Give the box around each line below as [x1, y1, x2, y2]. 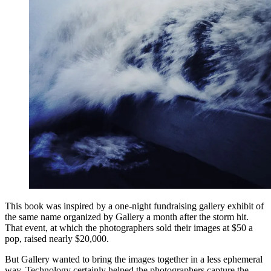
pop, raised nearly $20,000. [5, 233, 109, 244]
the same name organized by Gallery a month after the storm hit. [5, 212, 249, 223]
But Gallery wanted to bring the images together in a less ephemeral [5, 254, 263, 265]
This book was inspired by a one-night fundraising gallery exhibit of [5, 201, 264, 212]
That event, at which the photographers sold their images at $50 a [5, 223, 253, 233]
